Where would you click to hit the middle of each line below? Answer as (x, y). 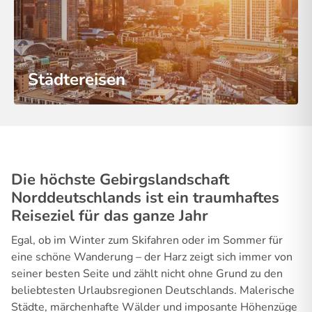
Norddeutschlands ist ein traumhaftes (145, 198)
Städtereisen (77, 80)
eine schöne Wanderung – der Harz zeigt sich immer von (152, 257)
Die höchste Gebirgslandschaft (120, 180)
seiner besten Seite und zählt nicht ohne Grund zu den (147, 274)
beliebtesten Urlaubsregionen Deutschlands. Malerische (153, 291)
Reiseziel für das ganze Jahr (110, 216)
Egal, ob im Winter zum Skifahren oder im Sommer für (147, 241)
